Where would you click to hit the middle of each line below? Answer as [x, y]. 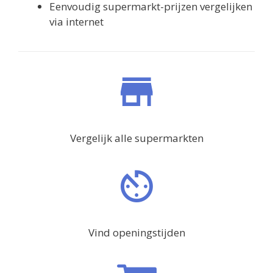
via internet [76, 21]
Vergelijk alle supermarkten [136, 138]
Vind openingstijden [136, 232]
